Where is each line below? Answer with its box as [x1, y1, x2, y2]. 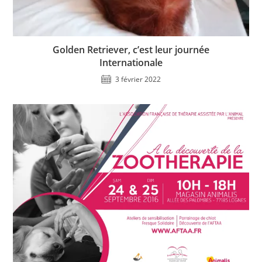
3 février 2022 [115, 74, 161, 85]
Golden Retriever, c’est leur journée [53, 43, 209, 57]
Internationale [99, 56, 163, 70]
